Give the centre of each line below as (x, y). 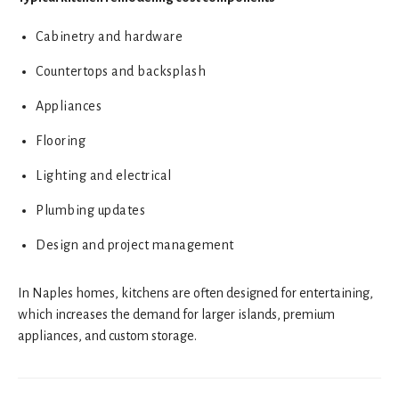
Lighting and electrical (104, 175)
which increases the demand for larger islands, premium (176, 314)
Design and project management (135, 244)
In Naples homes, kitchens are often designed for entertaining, (195, 293)
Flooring (61, 140)
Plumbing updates (90, 210)
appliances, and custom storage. (107, 335)
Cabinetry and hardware (109, 36)
